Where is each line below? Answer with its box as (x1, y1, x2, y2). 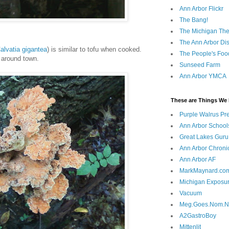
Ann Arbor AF (179, 156, 216, 164)
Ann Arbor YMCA (179, 73, 226, 80)
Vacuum (179, 190, 202, 197)
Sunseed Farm (179, 61, 220, 69)
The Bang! (179, 16, 208, 24)
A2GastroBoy (179, 212, 216, 220)
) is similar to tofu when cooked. (47, 45, 142, 54)
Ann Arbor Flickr (179, 5, 223, 13)
